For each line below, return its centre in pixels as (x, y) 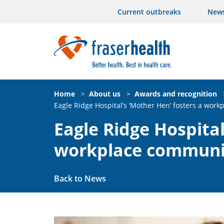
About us (105, 93)
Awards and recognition (176, 93)
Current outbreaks (149, 12)
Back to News (80, 178)
